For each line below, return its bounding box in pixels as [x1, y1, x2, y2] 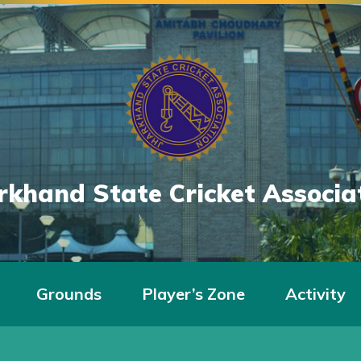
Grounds [36, 284, 102, 304]
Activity [285, 284, 346, 304]
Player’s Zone [142, 284, 245, 304]
